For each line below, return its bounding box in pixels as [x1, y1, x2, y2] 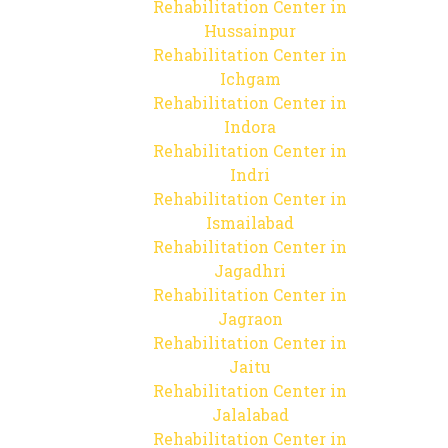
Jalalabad [211, 404, 289, 425]
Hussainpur [204, 20, 296, 41]
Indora [224, 116, 276, 137]
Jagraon [217, 308, 283, 329]
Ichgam [219, 68, 281, 89]
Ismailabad [206, 212, 294, 233]
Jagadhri [214, 260, 286, 281]
